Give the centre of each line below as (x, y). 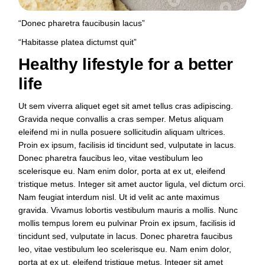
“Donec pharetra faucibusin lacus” (82, 23)
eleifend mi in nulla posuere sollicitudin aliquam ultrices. (122, 132)
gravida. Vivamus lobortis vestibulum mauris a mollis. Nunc (128, 210)
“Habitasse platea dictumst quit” (78, 42)
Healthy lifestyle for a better (126, 64)
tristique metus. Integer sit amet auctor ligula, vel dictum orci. (132, 184)
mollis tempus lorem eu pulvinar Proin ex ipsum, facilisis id (127, 223)
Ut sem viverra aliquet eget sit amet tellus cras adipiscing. (126, 106)
